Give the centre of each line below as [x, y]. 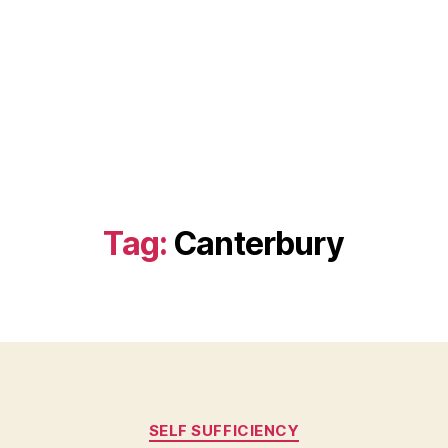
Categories [267, 421]
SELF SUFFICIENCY [224, 430]
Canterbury [259, 243]
